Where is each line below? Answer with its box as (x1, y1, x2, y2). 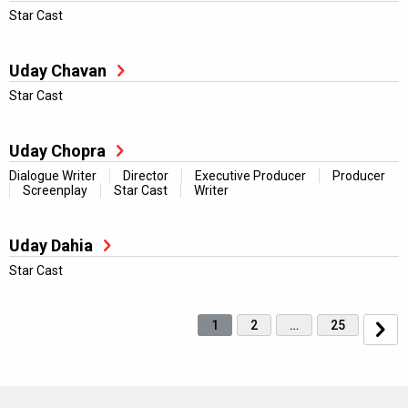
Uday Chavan (9, 61, 107, 80)
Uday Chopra (9, 141, 106, 160)
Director (123, 168, 168, 183)
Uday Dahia (9, 236, 93, 255)
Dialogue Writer (9, 168, 97, 183)
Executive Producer (195, 168, 306, 183)
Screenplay (23, 183, 87, 198)
